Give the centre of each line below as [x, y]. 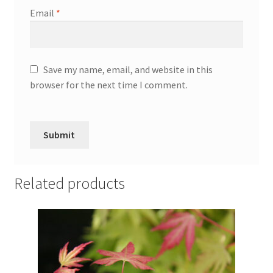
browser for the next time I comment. [108, 84]
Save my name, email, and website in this [128, 69]
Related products [69, 183]
